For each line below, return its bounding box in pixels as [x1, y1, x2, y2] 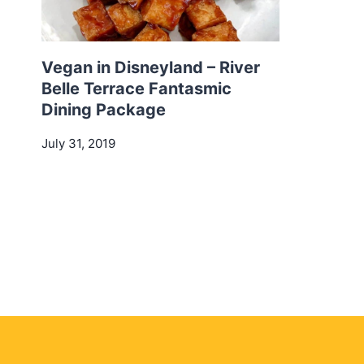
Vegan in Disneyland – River [41, 58, 260, 77]
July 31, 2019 [41, 136, 115, 152]
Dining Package [41, 100, 166, 119]
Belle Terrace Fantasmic [41, 79, 232, 98]
